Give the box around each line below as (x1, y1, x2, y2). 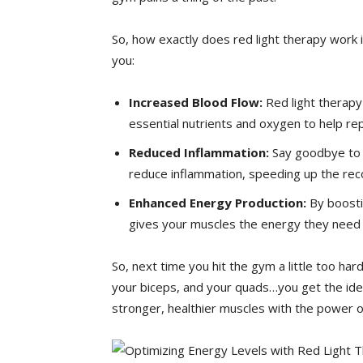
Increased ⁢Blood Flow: (129, 93, 263, 110)
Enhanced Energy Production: (129, 194, 306, 211)
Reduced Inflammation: (129, 143, 269, 160)
